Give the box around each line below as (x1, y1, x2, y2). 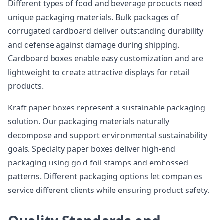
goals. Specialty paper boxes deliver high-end (8, 143, 175, 154)
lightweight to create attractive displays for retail (8, 67, 189, 78)
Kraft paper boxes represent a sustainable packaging (8, 102, 205, 113)
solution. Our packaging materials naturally (8, 116, 169, 127)
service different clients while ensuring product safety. (8, 185, 209, 195)
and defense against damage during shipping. (8, 39, 179, 50)
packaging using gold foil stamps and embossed (8, 157, 188, 168)
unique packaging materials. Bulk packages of (8, 12, 179, 23)
